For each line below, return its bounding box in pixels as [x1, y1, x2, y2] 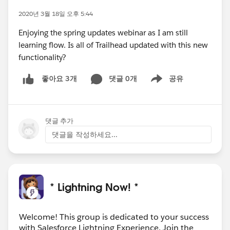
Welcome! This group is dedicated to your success [19, 211, 209, 222]
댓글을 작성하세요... [52, 129, 118, 139]
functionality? [18, 52, 66, 62]
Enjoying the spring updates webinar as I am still [18, 28, 188, 37]
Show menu [142, 79, 184, 89]
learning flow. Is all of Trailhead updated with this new [18, 40, 208, 50]
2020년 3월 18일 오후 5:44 [18, 9, 93, 18]
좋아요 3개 [42, 74, 77, 84]
